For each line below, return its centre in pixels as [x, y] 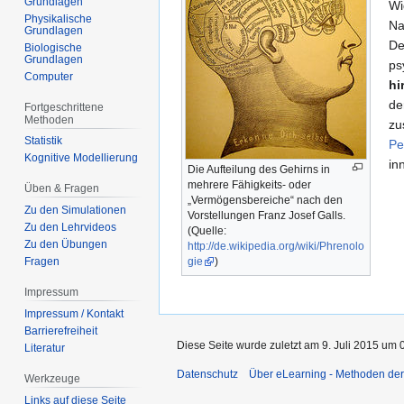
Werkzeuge [53, 378]
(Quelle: [207, 230]
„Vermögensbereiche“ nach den [265, 200]
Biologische [54, 47]
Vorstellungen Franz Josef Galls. [266, 215]
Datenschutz [207, 374]
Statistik [44, 141]
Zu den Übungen [66, 245]
